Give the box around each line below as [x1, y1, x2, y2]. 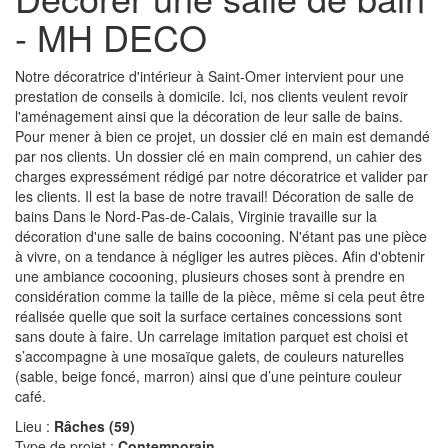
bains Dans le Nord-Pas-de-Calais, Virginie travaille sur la [15, 205, 377, 226]
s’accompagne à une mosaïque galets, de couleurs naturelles [15, 345, 404, 366]
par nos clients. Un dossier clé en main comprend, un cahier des [15, 145, 422, 166]
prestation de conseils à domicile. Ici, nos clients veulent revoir [15, 85, 408, 106]
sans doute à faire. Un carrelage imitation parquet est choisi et [15, 325, 408, 346]
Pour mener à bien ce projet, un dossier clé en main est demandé [15, 125, 430, 146]
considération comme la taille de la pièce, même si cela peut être [15, 285, 425, 306]
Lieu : [15, 415, 54, 436]
